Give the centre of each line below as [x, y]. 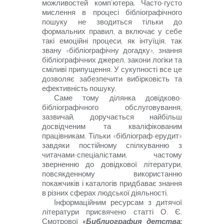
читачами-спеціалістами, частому [112, 155]
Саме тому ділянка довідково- [118, 98]
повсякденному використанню [112, 174]
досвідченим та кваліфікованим [112, 126]
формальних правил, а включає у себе [112, 31]
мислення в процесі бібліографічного [112, 12]
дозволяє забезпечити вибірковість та [112, 79]
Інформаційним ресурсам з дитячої [118, 202]
